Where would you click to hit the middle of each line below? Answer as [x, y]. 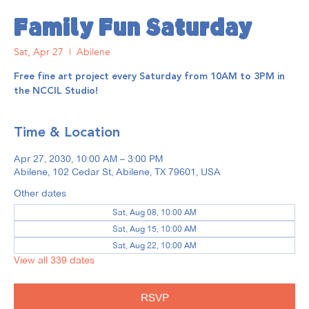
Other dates [40, 193]
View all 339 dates [54, 260]
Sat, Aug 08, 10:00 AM [154, 212]
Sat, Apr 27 [39, 52]
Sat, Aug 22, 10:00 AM [154, 246]
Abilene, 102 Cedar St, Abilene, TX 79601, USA [117, 172]
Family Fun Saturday [133, 30]
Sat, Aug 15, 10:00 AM [154, 229]
